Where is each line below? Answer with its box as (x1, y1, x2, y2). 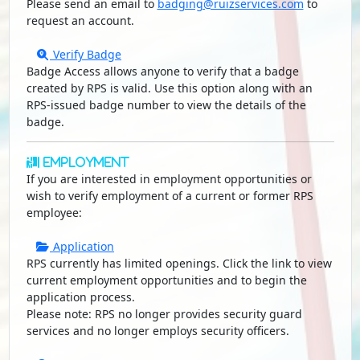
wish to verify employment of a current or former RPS (26, 188, 313, 204)
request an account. (26, 13, 134, 29)
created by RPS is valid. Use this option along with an (26, 80, 313, 96)
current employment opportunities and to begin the (26, 272, 307, 288)
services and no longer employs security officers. (26, 323, 289, 339)
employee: (26, 205, 82, 221)
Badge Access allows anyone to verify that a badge (26, 63, 299, 80)
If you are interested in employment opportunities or (26, 171, 312, 187)
